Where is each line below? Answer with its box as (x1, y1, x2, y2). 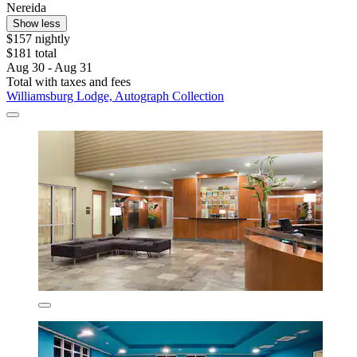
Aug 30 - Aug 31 (6, 61, 92, 75)
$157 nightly (6, 32, 70, 46)
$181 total (6, 46, 57, 61)
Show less (13, 18, 61, 30)
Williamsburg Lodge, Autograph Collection (6, 89, 224, 104)
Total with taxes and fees (6, 75, 131, 89)
